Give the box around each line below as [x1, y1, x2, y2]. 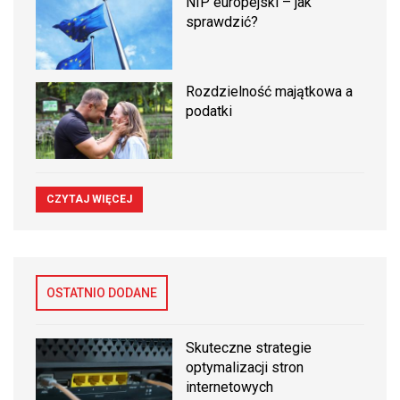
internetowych [186, 379, 274, 396]
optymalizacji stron [186, 359, 304, 377]
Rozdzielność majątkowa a [186, 83, 354, 101]
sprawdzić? [186, 12, 259, 30]
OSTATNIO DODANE [46, 286, 157, 301]
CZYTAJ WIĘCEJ [46, 193, 132, 206]
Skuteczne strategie [186, 339, 312, 357]
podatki [186, 103, 233, 121]
